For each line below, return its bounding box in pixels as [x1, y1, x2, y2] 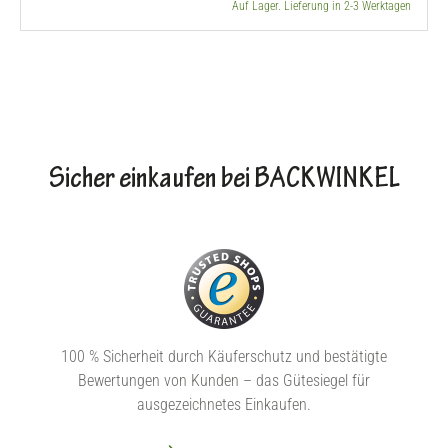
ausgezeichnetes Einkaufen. [137, 395, 311, 414]
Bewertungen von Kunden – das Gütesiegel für [78, 371, 370, 390]
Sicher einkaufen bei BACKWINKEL [48, 165, 400, 197]
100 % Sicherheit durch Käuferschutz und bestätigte [61, 347, 387, 366]
